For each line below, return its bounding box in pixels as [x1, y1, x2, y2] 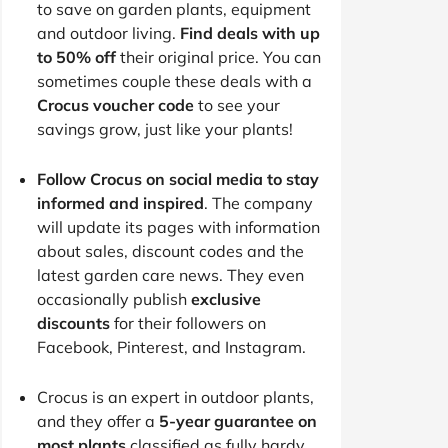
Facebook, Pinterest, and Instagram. [37, 336, 306, 357]
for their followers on [110, 312, 266, 333]
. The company [204, 192, 313, 213]
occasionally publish [37, 288, 191, 309]
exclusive [191, 288, 261, 309]
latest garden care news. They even [37, 264, 304, 285]
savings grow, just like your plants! [37, 118, 293, 139]
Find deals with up [180, 22, 320, 43]
